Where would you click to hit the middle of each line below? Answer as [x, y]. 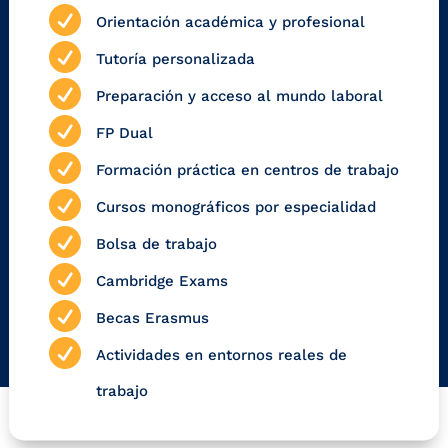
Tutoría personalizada [175, 59]
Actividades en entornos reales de [221, 355]
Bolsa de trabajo [156, 244]
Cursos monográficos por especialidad [236, 207]
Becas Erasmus [152, 318]
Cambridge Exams [162, 281]
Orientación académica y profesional [230, 22]
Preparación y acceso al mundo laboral [239, 96]
